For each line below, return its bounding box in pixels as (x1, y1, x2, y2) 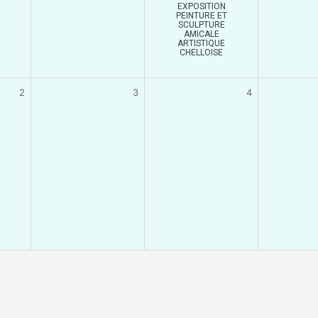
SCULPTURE (177, 19, 225, 30)
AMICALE (183, 28, 219, 39)
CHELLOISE (180, 47, 223, 57)
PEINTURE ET (175, 10, 227, 21)
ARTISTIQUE (177, 38, 225, 48)
